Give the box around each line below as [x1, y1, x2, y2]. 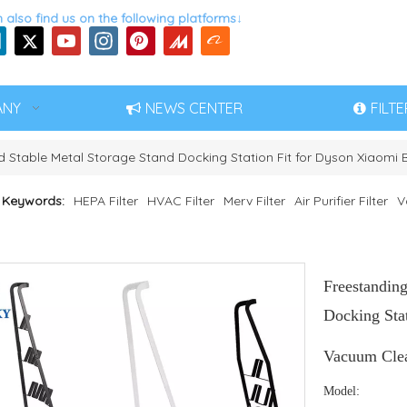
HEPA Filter [74, 193, 138, 209]
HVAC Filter [147, 193, 214, 209]
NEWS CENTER [145, 99, 243, 117]
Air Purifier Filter [294, 193, 388, 209]
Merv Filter [223, 193, 285, 209]
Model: [323, 384, 360, 398]
